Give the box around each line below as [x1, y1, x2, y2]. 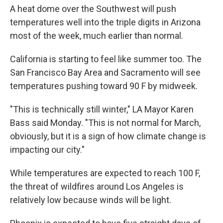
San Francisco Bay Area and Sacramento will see [10, 67, 201, 78]
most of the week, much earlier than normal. [10, 30, 183, 41]
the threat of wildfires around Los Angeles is [10, 181, 184, 192]
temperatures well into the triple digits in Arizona [10, 17, 201, 27]
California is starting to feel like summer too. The [10, 54, 202, 64]
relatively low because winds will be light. [10, 195, 171, 205]
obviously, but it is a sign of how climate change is [10, 131, 206, 141]
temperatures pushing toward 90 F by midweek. [10, 81, 198, 91]
